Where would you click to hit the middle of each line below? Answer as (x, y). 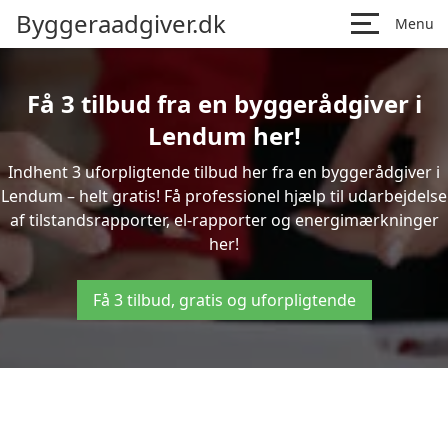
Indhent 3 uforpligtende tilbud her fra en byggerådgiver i (224, 172)
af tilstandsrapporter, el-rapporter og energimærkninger (224, 220)
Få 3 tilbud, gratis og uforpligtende (224, 300)
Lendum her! (224, 135)
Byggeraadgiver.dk (121, 23)
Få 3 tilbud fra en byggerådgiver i (224, 103)
